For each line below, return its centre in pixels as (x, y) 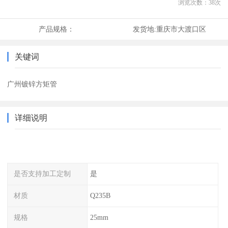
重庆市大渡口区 (181, 29)
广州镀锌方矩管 (32, 84)
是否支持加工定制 (42, 174)
